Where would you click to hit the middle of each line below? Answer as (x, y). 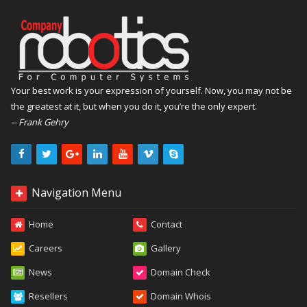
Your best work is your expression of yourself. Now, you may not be (152, 90)
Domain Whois (181, 296)
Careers (46, 248)
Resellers (49, 296)
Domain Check (180, 272)
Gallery (165, 248)
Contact (166, 224)
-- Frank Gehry (40, 122)
